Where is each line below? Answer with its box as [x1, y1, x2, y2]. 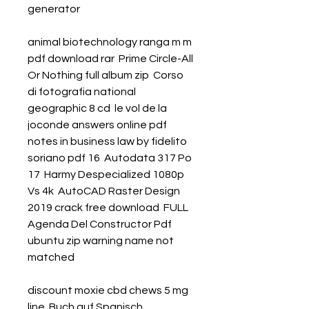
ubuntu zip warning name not [28, 235, 174, 246]
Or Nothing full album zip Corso [28, 70, 183, 81]
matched [28, 252, 77, 263]
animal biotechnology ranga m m [28, 37, 192, 48]
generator [28, 3, 82, 14]
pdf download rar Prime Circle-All [28, 53, 193, 64]
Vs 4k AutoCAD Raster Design [28, 186, 180, 197]
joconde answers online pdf [28, 119, 167, 130]
